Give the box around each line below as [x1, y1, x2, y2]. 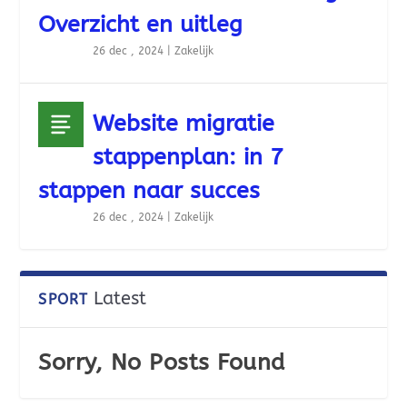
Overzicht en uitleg [38, 11, 243, 38]
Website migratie [93, 110, 275, 137]
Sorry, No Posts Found [38, 349, 285, 376]
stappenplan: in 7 [93, 144, 284, 171]
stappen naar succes [38, 177, 261, 204]
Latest [94, 288, 147, 309]
